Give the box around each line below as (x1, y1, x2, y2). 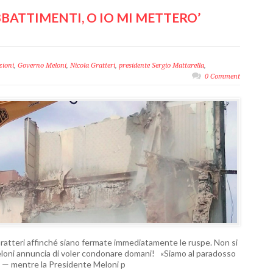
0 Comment (205, 73, 240, 80)
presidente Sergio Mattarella (119, 62, 204, 69)
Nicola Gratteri (70, 62, 115, 69)
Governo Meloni (18, 62, 66, 69)
